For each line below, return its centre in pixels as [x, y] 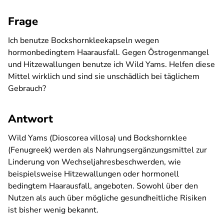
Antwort [30, 119]
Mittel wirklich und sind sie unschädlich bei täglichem [104, 76]
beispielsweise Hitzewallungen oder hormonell [93, 174]
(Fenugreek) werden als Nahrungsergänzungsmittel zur [107, 150]
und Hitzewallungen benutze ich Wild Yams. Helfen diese [111, 64]
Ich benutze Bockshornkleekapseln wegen [83, 40]
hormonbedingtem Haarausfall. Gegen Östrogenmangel [108, 52]
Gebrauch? [27, 88]
